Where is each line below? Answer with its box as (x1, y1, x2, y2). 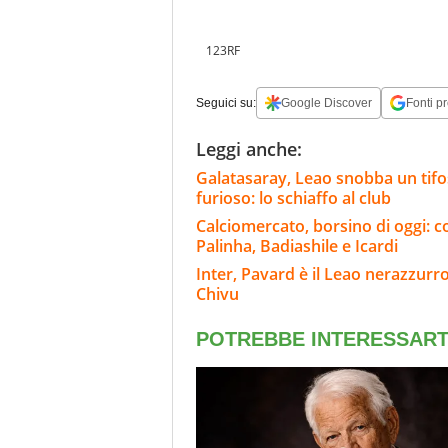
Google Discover (281, 96, 372, 111)
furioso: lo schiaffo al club (196, 187, 391, 210)
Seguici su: (196, 96, 256, 111)
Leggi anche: (196, 137, 302, 162)
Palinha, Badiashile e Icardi (196, 235, 398, 258)
